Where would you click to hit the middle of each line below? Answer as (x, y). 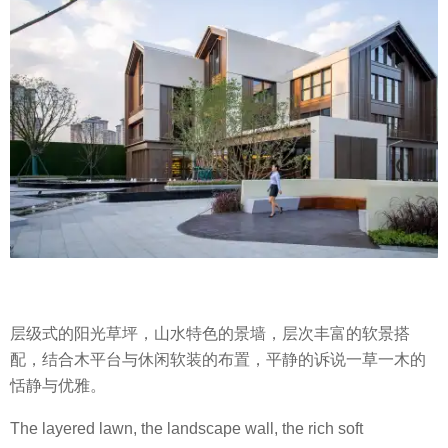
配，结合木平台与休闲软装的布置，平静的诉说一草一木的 (218, 360)
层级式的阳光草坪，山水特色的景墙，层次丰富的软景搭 (210, 334)
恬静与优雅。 (58, 386)
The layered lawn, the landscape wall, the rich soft (186, 428)
